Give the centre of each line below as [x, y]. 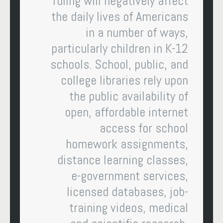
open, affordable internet [126, 112]
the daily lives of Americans [120, 16]
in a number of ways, [137, 32]
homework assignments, [127, 144]
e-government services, [130, 176]
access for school [144, 128]
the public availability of [129, 96]
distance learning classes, [123, 160]
